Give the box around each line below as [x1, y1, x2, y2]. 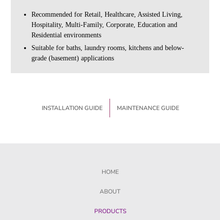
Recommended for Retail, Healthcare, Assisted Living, [31, 10, 183, 18]
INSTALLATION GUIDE [42, 104, 103, 112]
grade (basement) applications [31, 55, 114, 62]
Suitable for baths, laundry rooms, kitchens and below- [31, 44, 185, 52]
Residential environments [31, 31, 102, 39]
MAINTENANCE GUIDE [117, 104, 179, 112]
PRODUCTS [94, 207, 126, 216]
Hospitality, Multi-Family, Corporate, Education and [31, 21, 178, 28]
